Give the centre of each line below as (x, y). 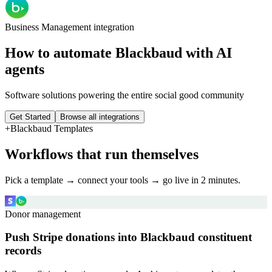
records (23, 251)
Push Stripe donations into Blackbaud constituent (128, 237)
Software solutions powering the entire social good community (124, 95)
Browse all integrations (100, 117)
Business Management (48, 27)
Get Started (30, 117)
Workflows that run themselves (102, 154)
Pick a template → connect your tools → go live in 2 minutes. (123, 180)
